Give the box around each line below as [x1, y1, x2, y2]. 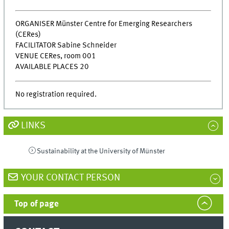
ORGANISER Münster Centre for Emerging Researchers [15, 20, 193, 29]
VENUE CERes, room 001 [15, 52, 97, 61]
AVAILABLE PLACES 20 [15, 63, 89, 72]
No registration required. [15, 90, 99, 99]
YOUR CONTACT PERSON [20, 173, 120, 182]
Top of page [14, 199, 59, 209]
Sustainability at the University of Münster [36, 147, 165, 155]
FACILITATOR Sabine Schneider [15, 41, 117, 50]
